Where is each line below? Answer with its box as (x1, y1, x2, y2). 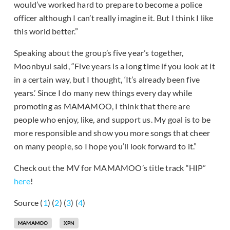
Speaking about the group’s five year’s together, (14, 48, 184, 58)
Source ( (14, 198, 43, 208)
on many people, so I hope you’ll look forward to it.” (14, 141, 197, 151)
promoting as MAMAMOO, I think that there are (14, 101, 190, 111)
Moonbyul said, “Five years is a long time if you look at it (14, 61, 215, 71)
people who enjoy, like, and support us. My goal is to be (14, 114, 211, 125)
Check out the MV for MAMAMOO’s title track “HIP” (14, 163, 206, 173)
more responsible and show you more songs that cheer (14, 128, 210, 138)
